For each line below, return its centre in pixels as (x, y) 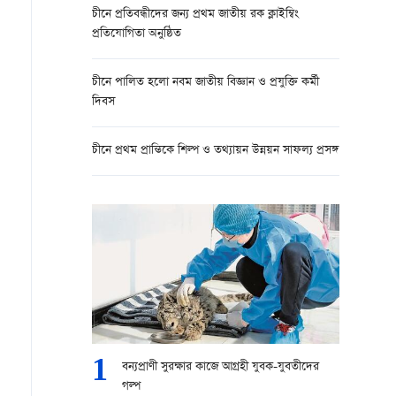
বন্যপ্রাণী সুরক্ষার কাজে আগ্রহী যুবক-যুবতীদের (221, 367)
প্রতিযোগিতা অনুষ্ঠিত (137, 34)
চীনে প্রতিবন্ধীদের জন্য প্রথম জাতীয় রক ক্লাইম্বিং (195, 15)
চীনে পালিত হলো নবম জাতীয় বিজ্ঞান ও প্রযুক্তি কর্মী (206, 83)
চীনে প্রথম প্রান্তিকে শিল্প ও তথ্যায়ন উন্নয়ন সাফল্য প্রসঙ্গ (215, 151)
